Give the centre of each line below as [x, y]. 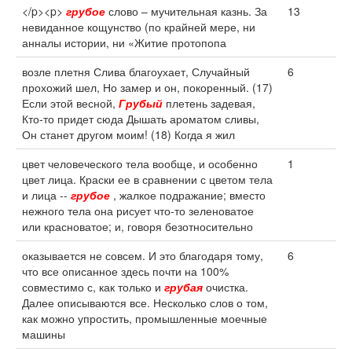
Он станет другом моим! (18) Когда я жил [128, 134]
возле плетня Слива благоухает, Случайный [136, 71]
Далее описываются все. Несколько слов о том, [145, 302]
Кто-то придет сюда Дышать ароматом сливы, [141, 119]
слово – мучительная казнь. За [186, 11]
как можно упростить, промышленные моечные [145, 318]
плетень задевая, [209, 103]
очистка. [225, 287]
